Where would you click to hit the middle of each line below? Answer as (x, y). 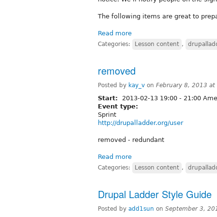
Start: (109, 98)
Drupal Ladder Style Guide (155, 194)
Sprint (107, 114)
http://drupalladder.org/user (140, 123)
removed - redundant (131, 139)
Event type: (119, 106)
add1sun (141, 209)
